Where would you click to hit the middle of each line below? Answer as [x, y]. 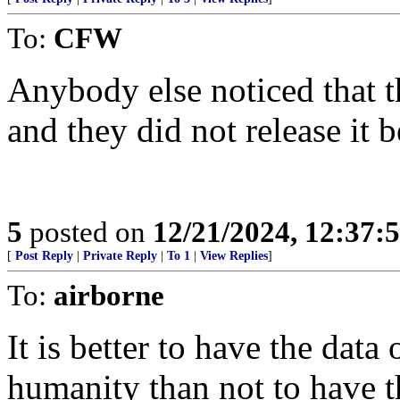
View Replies [234, 256]
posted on [87, 232]
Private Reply [120, 256]
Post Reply [44, 256]
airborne [109, 295]
